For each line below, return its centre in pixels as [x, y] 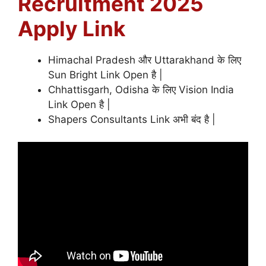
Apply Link [72, 28]
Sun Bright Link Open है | [105, 75]
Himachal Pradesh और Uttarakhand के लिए [145, 60]
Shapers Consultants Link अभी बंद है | [132, 119]
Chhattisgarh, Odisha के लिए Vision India [141, 89]
